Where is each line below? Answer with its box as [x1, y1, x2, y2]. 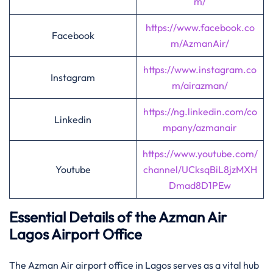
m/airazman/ [172, 79, 228, 91]
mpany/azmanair [163, 121, 237, 133]
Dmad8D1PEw [169, 179, 231, 191]
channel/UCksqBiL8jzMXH [143, 163, 257, 175]
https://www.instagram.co [143, 63, 257, 76]
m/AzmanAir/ [171, 37, 229, 49]
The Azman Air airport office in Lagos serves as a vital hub [9, 259, 259, 271]
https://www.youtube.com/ [142, 147, 258, 160]
